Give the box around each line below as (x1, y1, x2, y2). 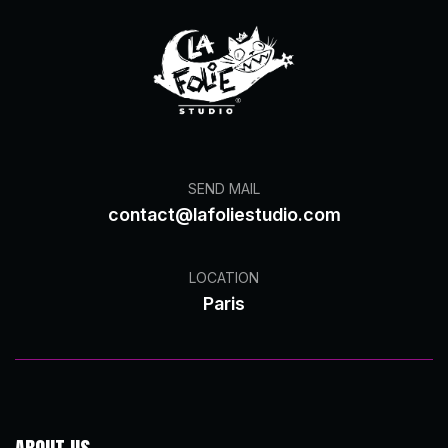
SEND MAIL (188, 180, 260, 198)
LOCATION (189, 269, 259, 287)
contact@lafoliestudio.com (107, 204, 341, 226)
